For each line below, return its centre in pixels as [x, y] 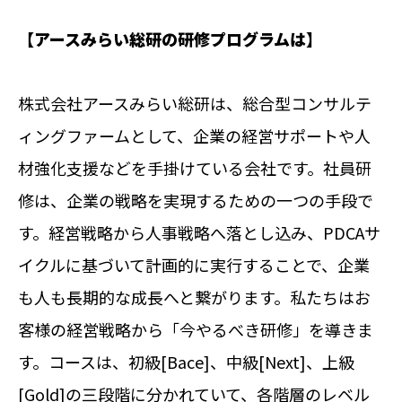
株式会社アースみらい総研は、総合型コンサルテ [195, 103]
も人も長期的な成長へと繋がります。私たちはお [194, 297]
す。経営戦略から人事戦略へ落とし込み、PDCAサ [199, 232]
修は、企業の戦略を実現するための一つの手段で [196, 200]
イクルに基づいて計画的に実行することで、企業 [194, 264]
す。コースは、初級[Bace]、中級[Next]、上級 [186, 361]
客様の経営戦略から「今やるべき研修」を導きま [196, 329]
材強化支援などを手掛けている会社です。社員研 [195, 167]
